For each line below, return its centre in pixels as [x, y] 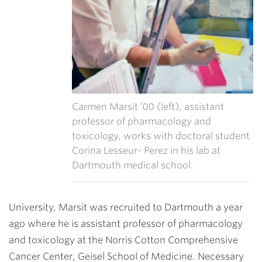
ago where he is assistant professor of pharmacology [126, 223]
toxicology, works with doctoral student [161, 136]
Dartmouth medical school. [133, 165]
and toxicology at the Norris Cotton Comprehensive [123, 240]
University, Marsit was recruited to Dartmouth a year [126, 207]
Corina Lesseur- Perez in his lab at [146, 150]
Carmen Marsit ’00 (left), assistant [148, 106]
